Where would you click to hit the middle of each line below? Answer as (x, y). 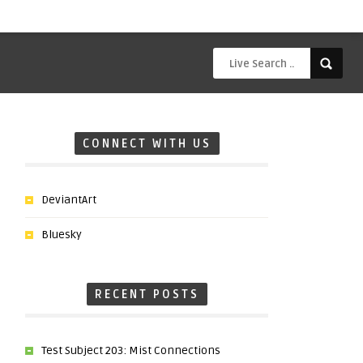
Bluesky (62, 235)
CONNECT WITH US (147, 144)
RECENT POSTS (147, 295)
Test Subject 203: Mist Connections (131, 350)
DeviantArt (69, 200)
